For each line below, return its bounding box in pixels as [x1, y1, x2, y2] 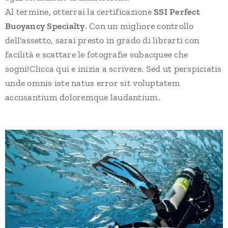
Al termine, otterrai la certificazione [5, 6, 154, 17]
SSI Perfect [154, 6, 200, 17]
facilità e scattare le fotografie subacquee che [5, 48, 188, 60]
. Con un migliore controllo [84, 20, 194, 32]
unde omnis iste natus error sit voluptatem [5, 77, 180, 89]
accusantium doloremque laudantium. [5, 91, 160, 103]
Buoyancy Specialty [5, 20, 85, 32]
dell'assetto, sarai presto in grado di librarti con [5, 34, 199, 46]
